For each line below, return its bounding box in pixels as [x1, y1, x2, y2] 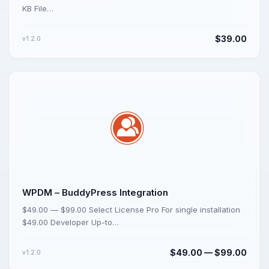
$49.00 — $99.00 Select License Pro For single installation [22, 205, 240, 215]
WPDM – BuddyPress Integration [22, 187, 168, 199]
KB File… [22, 4, 53, 14]
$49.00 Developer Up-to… [22, 217, 119, 228]
